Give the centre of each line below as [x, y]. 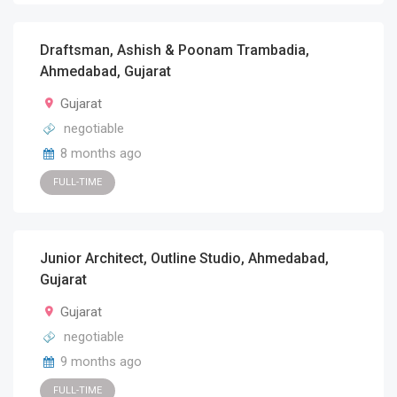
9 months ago [101, 362]
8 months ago [101, 153]
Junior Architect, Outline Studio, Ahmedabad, [184, 258]
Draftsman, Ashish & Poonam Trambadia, [175, 50]
